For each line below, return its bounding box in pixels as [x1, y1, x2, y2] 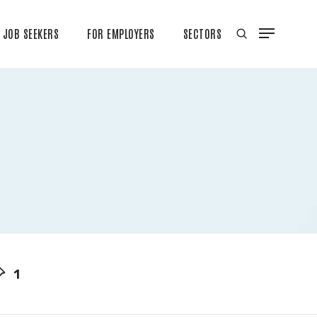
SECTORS [183, 26, 221, 41]
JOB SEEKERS [2, 26, 59, 41]
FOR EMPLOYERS [87, 26, 155, 41]
